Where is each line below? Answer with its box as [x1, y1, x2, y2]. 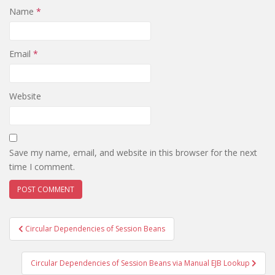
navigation [9, 230, 90, 250]
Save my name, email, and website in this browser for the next [9, 146, 257, 158]
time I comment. [9, 160, 75, 172]
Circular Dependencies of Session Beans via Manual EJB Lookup [31, 257, 252, 268]
